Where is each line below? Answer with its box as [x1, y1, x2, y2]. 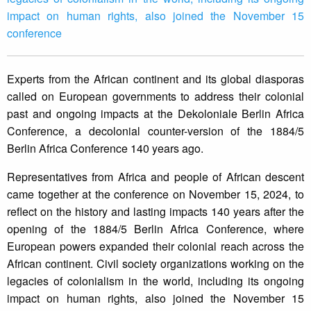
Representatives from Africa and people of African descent [7, 169, 304, 185]
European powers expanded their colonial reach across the [7, 238, 304, 255]
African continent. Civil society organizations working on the [7, 255, 304, 272]
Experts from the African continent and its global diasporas [7, 71, 304, 87]
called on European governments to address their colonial [7, 88, 304, 105]
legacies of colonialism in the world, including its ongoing [7, 273, 304, 289]
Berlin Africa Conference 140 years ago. [7, 140, 203, 157]
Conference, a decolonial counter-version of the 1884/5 [7, 123, 304, 140]
